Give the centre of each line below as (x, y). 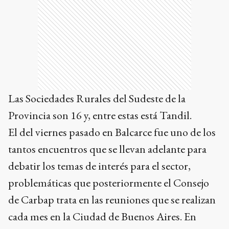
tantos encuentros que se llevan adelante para (107, 149)
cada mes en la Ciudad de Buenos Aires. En (102, 217)
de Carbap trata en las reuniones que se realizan (112, 200)
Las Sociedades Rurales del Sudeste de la (97, 99)
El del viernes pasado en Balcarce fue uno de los (112, 132)
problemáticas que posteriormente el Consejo (109, 183)
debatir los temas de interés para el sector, (99, 166)
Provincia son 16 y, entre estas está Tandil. (100, 116)
